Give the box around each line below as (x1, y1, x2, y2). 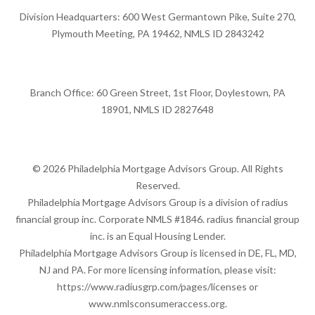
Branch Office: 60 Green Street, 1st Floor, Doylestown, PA (30, 86, 285, 98)
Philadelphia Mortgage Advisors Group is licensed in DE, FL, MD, (18, 246, 297, 259)
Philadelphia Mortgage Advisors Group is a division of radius (27, 195, 288, 208)
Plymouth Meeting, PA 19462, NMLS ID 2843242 (51, 27, 264, 39)
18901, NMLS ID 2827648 (101, 103, 214, 115)
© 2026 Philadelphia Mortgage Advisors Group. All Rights (32, 162, 283, 174)
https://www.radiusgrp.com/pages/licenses (57, 280, 247, 292)
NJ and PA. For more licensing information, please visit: (39, 263, 276, 276)
